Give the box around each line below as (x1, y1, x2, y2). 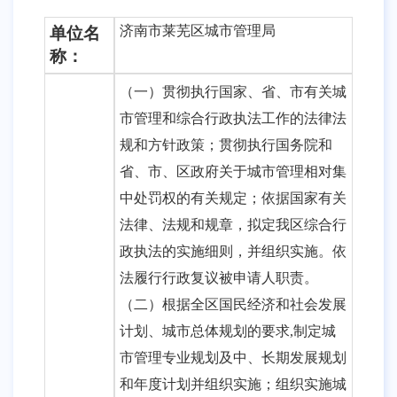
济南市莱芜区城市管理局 (120, 23, 276, 38)
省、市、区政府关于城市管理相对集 (120, 164, 346, 179)
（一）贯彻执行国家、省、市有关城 (120, 84, 346, 99)
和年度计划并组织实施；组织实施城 (120, 377, 346, 392)
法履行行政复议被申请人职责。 (120, 270, 318, 285)
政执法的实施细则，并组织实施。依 (120, 244, 346, 259)
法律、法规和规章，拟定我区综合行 (120, 217, 346, 232)
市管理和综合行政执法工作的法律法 (120, 111, 346, 126)
